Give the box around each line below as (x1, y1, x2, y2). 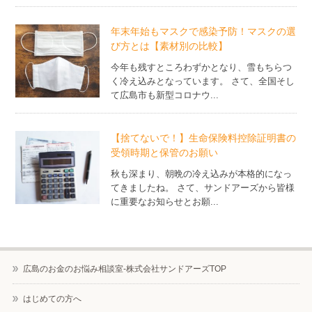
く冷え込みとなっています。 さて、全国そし (111, 76, 295, 87)
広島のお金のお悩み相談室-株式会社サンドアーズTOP (22, 264, 226, 274)
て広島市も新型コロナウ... (111, 90, 219, 101)
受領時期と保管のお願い (111, 147, 219, 159)
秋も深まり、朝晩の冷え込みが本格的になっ (111, 169, 292, 180)
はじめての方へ (22, 294, 81, 304)
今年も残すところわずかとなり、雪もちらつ (111, 62, 292, 73)
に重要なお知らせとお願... (111, 196, 219, 208)
